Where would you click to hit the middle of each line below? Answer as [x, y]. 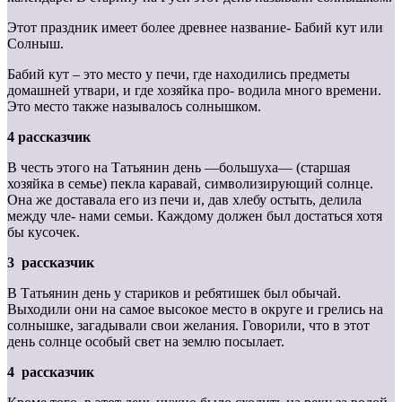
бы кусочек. [44, 232]
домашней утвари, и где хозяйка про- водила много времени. [194, 91]
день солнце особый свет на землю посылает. [146, 342]
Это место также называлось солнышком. [134, 107]
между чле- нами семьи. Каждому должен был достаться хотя [195, 216]
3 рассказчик [51, 263]
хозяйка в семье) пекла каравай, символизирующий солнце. [190, 184]
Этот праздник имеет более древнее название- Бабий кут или [195, 28]
